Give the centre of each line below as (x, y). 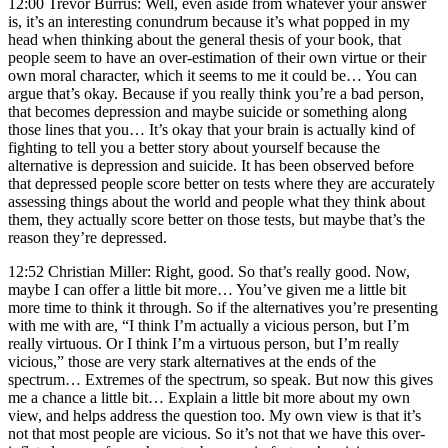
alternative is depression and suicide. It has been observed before (211, 165)
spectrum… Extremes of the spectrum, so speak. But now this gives (220, 379)
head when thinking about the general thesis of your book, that (204, 39)
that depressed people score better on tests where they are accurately (221, 183)
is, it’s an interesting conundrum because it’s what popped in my (209, 21)
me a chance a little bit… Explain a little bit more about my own (209, 397)
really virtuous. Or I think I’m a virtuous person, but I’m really (203, 343)
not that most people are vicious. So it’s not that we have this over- (216, 433)
